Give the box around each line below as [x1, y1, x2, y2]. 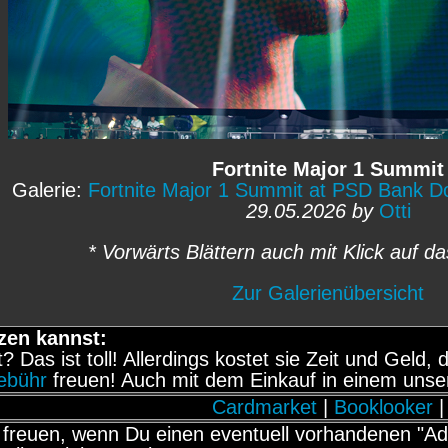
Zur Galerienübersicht [232, 282, 424, 304]
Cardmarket [212, 396, 317, 418]
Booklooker [334, 396, 433, 418]
